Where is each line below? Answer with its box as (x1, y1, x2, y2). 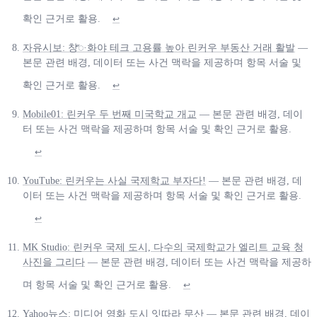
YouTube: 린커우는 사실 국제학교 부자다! (23, 175, 206, 186)
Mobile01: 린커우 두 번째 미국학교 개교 (23, 108, 197, 120)
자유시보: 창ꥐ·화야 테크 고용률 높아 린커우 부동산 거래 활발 (23, 42, 295, 53)
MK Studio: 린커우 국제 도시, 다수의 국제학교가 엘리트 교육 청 (23, 241, 304, 253)
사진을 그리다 (23, 256, 85, 267)
